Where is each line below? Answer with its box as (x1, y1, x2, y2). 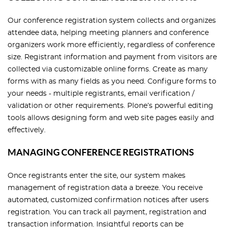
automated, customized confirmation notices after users (8, 197, 209, 204)
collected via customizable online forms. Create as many (8, 66, 208, 73)
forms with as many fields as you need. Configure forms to (8, 78, 216, 86)
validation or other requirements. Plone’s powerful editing (8, 102, 213, 110)
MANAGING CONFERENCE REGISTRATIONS (8, 147, 194, 158)
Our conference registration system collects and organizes (8, 17, 216, 25)
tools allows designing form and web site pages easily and (8, 115, 214, 122)
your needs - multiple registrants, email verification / (8, 90, 195, 98)
